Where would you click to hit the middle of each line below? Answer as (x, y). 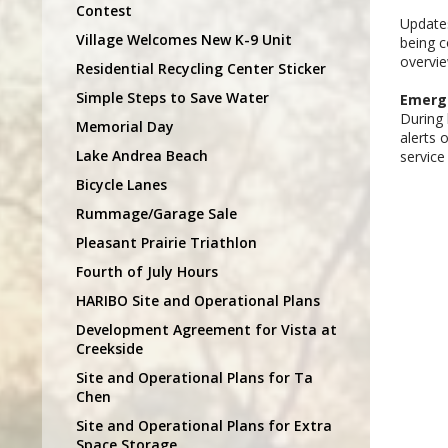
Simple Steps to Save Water (172, 97)
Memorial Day (125, 126)
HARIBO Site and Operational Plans (198, 300)
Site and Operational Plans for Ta (194, 377)
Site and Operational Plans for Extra (204, 425)
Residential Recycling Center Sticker (201, 68)
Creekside (109, 348)
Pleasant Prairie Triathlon (166, 242)
